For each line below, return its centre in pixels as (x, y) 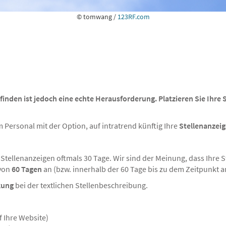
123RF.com (133, 16)
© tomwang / (97, 16)
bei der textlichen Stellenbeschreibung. (81, 185)
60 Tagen (27, 169)
